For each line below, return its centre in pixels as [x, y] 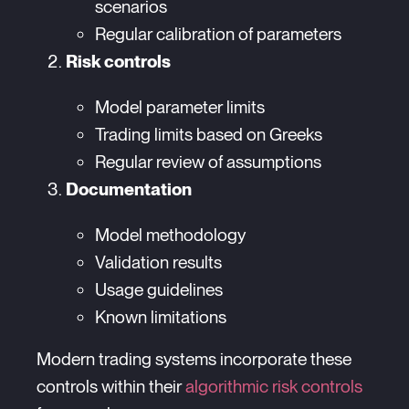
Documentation [129, 189]
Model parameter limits [180, 107]
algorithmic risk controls [274, 386]
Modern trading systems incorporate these [194, 359]
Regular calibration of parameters [218, 34]
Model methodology [170, 235]
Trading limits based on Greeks [209, 134]
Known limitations [161, 317]
